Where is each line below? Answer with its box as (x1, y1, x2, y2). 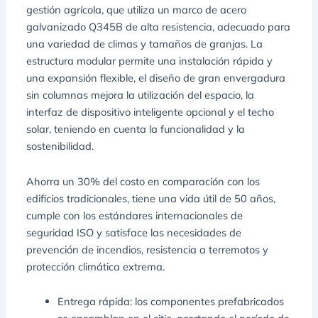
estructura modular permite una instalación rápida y (26, 54, 273, 67)
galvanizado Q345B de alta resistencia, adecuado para (26, 20, 291, 33)
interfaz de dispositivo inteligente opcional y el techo (26, 105, 275, 119)
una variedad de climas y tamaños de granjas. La (26, 37, 263, 50)
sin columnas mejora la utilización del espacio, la (26, 88, 255, 102)
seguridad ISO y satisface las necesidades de (26, 225, 242, 239)
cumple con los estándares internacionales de (26, 208, 243, 222)
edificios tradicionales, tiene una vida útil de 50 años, (26, 191, 276, 205)
